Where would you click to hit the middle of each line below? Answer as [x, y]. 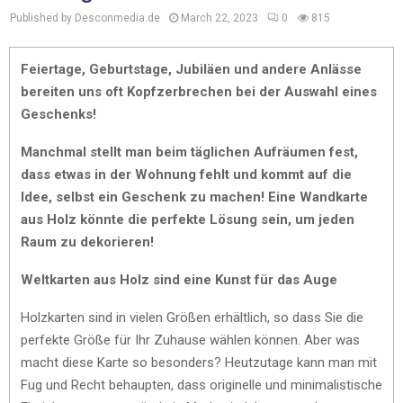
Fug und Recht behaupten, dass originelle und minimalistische [201, 385]
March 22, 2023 [219, 18]
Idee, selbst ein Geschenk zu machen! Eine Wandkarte [194, 197]
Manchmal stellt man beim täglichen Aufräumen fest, [189, 152]
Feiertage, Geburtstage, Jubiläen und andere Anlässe [191, 69]
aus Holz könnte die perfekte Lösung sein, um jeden [188, 219]
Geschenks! [58, 114]
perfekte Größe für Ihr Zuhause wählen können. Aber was [190, 340]
